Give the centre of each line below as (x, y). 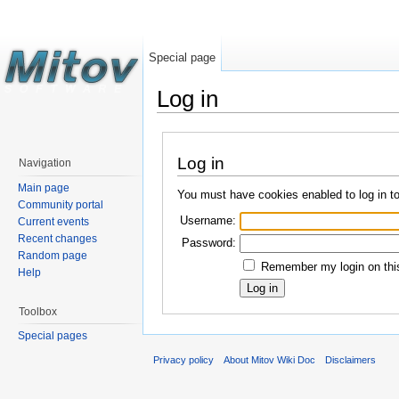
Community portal (61, 204)
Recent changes (57, 238)
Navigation (45, 163)
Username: (208, 220)
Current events (53, 221)
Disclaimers (351, 359)
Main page (44, 187)
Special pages (53, 336)
